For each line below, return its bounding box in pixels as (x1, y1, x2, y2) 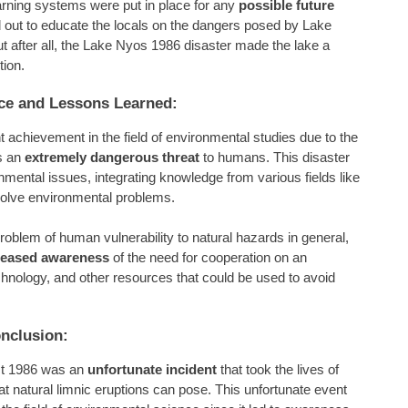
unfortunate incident (87, 362, 217, 377)
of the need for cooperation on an (109, 250, 307, 265)
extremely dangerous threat (25, 149, 199, 165)
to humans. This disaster (199, 149, 350, 165)
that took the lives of (217, 362, 339, 377)
